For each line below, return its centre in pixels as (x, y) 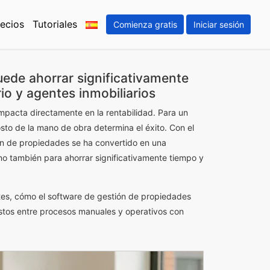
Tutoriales (55, 24)
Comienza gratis (145, 25)
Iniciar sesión (218, 25)
